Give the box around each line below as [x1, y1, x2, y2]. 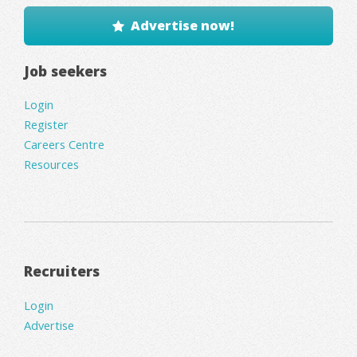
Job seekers [24, 61, 107, 80]
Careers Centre [24, 136, 104, 153]
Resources [24, 156, 79, 173]
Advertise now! [131, 16, 235, 34]
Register [24, 116, 69, 133]
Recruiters [24, 261, 100, 281]
